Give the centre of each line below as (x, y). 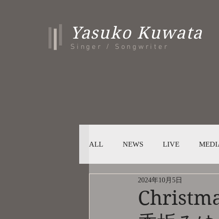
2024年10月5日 (160, 180)
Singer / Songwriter (120, 47)
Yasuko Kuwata (137, 33)
